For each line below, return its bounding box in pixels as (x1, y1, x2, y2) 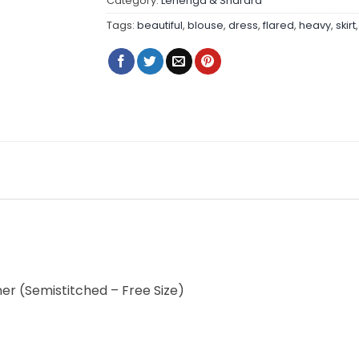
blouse (188, 18, 224, 33)
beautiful (137, 18, 184, 33)
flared (263, 18, 295, 33)
